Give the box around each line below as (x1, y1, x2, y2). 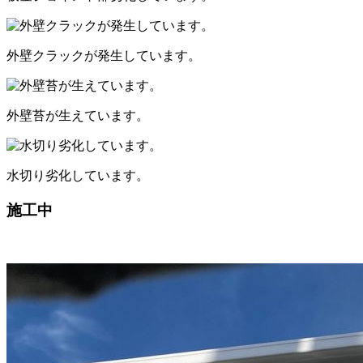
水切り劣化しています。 (6, 168, 149, 182)
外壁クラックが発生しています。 (6, 48, 201, 62)
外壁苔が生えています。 (6, 108, 149, 122)
